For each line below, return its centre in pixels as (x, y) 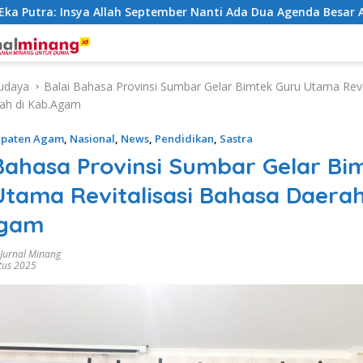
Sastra (236, 139)
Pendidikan (184, 139)
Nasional (92, 139)
